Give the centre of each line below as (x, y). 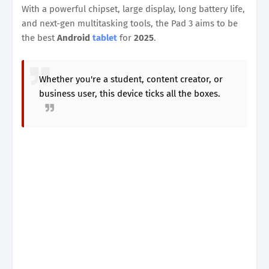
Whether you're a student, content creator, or (131, 79)
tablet (105, 38)
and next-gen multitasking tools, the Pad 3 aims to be (130, 23)
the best (39, 38)
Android (74, 38)
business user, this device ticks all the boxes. (130, 93)
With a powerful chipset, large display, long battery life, (133, 9)
